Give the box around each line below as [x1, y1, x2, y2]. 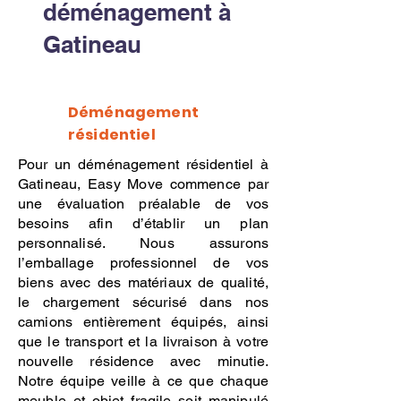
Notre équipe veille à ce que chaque [18, 372, 269, 389]
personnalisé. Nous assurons [18, 235, 269, 252]
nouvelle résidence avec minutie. [18, 353, 269, 370]
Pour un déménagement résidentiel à [18, 156, 269, 173]
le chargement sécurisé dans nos [18, 294, 269, 311]
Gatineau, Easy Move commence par [18, 175, 269, 192]
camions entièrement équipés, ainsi [18, 313, 269, 330]
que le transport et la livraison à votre [18, 333, 269, 350]
